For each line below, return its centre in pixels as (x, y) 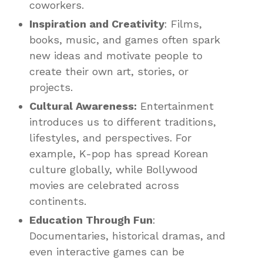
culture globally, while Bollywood (114, 169)
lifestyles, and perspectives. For (110, 137)
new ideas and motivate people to (116, 55)
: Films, (183, 23)
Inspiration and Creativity (97, 23)
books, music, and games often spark (125, 39)
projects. (51, 87)
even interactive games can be (107, 251)
